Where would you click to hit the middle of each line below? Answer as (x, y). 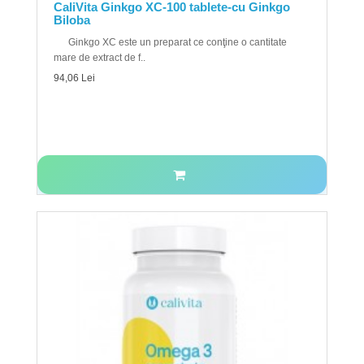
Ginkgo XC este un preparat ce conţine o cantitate (170, 42)
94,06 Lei (74, 78)
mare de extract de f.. (100, 58)
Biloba (72, 20)
